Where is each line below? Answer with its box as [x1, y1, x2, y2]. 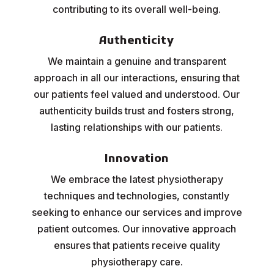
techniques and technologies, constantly [44, 190, 230, 202]
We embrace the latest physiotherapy [50, 173, 223, 185]
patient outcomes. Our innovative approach [37, 223, 237, 235]
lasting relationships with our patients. [51, 121, 223, 133]
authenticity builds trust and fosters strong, [39, 105, 235, 117]
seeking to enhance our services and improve [31, 206, 242, 218]
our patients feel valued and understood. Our [34, 88, 240, 100]
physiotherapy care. [91, 256, 183, 268]
